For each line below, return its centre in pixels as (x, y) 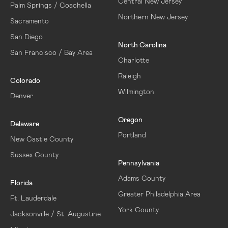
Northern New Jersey (153, 16)
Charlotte (133, 60)
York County (138, 209)
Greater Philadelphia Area (159, 193)
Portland (132, 134)
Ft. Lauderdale (33, 197)
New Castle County (42, 138)
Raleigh (129, 75)
